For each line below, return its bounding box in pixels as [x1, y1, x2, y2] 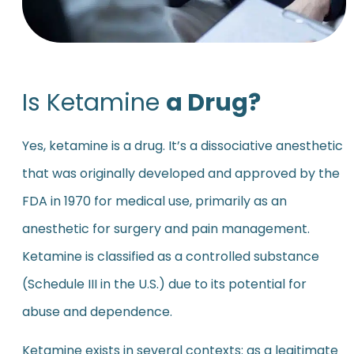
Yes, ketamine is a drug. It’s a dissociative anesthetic [21, 136, 343, 155]
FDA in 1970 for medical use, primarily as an [21, 191, 287, 210]
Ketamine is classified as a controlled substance [21, 247, 319, 265]
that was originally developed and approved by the [21, 164, 340, 183]
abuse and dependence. [21, 302, 172, 321]
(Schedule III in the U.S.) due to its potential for [21, 274, 307, 293]
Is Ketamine [21, 85, 166, 119]
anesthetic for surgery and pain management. [21, 219, 310, 238]
